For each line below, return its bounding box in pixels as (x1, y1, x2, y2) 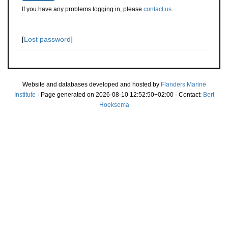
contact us (144, 6, 172, 13)
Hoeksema (99, 101, 129, 108)
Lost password (24, 35, 71, 43)
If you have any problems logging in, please (22, 6, 144, 13)
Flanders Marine (160, 81, 206, 88)
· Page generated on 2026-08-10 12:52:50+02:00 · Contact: (35, 91, 203, 98)
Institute (14, 91, 36, 98)
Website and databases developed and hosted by (22, 81, 161, 88)
